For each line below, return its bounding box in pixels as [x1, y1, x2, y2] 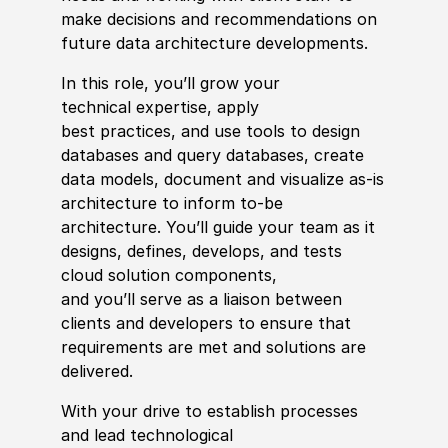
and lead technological [60, 424, 233, 445]
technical [60, 96, 131, 117]
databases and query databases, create [60, 144, 364, 165]
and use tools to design [180, 120, 360, 141]
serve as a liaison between [139, 288, 342, 309]
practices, [99, 120, 176, 141]
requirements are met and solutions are [60, 336, 366, 357]
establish [206, 400, 275, 421]
